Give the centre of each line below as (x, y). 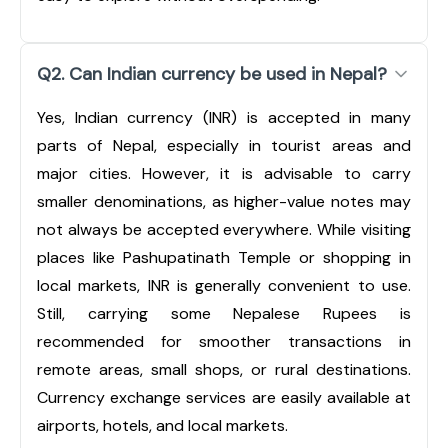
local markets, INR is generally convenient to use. (224, 285)
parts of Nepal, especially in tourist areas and (224, 145)
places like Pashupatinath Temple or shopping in (224, 257)
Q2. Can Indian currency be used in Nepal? (212, 73)
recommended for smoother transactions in (224, 341)
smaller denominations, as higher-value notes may (224, 201)
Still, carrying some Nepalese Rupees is (224, 313)
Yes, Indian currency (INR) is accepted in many (224, 117)
